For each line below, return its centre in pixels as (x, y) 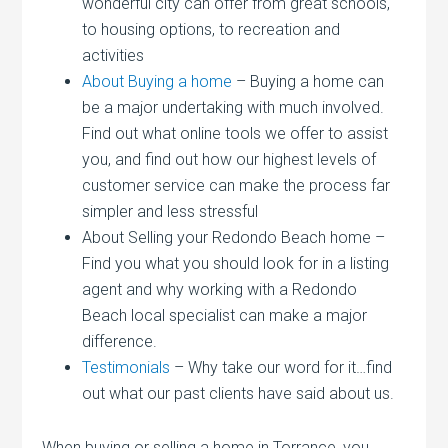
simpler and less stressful (170, 211)
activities (113, 55)
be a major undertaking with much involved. (233, 107)
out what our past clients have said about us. (238, 393)
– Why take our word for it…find (281, 367)
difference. (120, 341)
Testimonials (126, 367)
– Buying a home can (308, 81)
